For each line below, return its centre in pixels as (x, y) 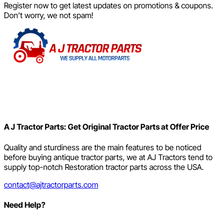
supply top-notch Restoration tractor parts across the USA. (104, 167)
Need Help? (25, 205)
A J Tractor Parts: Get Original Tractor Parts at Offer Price (107, 127)
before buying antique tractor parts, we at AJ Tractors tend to (108, 157)
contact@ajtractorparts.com (51, 184)
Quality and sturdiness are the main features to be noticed (103, 147)
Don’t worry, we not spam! (49, 15)
